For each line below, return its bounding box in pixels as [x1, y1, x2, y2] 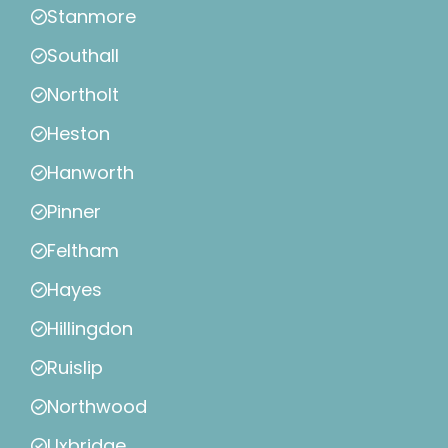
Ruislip [47, 355, 103, 381]
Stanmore [47, 4, 136, 30]
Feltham [47, 238, 119, 264]
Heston [47, 121, 110, 147]
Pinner [47, 199, 101, 225]
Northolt [47, 82, 119, 108]
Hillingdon [47, 316, 133, 342]
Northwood [47, 394, 147, 420]
